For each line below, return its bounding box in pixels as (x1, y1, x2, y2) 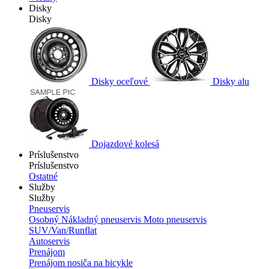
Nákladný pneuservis (61, 214, 144, 225)
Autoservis (29, 236, 70, 247)
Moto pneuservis (144, 214, 207, 225)
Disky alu (210, 76, 249, 87)
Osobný (29, 214, 61, 225)
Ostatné (29, 171, 58, 182)
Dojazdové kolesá (89, 139, 159, 150)
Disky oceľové (89, 76, 150, 87)
